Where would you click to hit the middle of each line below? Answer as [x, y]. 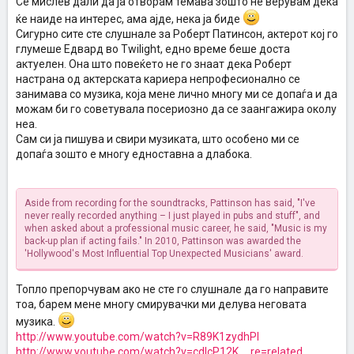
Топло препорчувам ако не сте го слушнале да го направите [172, 289]
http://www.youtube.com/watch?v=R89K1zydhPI [137, 337]
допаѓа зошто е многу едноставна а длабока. [134, 154]
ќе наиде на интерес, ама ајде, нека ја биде [129, 19]
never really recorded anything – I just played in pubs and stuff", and [172, 216]
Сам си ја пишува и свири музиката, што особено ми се [158, 139]
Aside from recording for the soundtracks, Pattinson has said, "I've [170, 203]
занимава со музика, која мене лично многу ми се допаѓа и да [177, 94]
